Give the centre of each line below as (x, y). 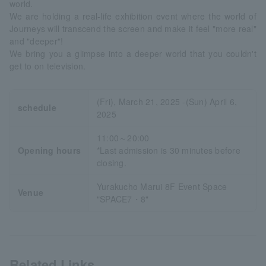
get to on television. (48, 66)
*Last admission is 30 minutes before (168, 150)
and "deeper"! (37, 41)
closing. (111, 162)
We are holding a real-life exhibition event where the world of (133, 16)
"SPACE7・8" (123, 199)
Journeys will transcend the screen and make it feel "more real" (133, 28)
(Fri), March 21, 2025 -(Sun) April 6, (167, 101)
